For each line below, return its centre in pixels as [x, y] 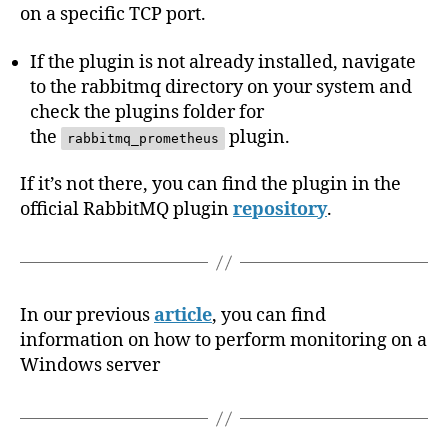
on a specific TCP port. [113, 15]
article [183, 316]
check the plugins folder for [147, 112]
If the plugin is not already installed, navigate [223, 62]
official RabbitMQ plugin [126, 210]
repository [280, 210]
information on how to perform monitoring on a [223, 341]
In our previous [87, 316]
